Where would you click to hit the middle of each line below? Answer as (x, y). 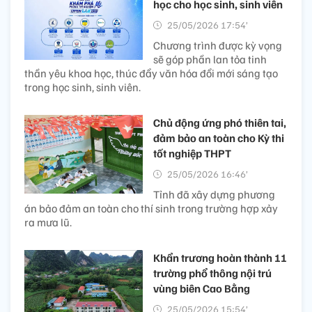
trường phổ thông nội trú (212, 273)
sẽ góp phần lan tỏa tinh (210, 59)
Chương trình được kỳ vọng (218, 45)
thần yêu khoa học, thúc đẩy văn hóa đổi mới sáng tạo (151, 73)
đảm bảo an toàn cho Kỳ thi (219, 138)
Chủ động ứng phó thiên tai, (220, 122)
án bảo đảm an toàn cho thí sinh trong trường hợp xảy (151, 208)
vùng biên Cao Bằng (202, 288)
